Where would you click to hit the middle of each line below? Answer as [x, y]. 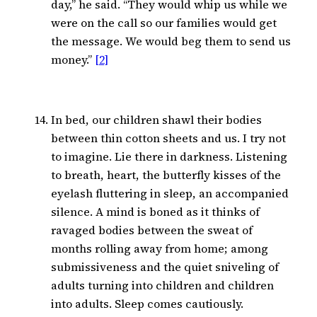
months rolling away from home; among [160, 249]
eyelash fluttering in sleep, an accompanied [170, 194]
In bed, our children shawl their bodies [156, 120]
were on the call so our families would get [164, 23]
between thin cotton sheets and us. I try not [168, 138]
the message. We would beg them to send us [171, 41]
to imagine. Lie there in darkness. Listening [169, 157]
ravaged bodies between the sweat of [152, 230]
